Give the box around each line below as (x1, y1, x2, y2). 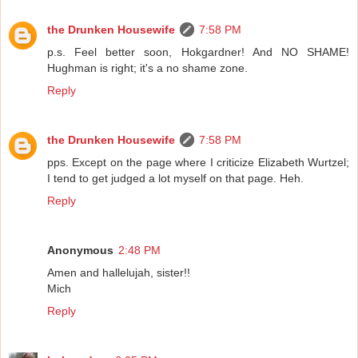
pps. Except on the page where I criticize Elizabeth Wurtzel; (47, 156, 349, 169)
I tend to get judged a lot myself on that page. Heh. (47, 172, 304, 185)
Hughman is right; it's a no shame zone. (47, 62, 248, 75)
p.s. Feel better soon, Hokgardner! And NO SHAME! (47, 46, 349, 59)
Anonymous (47, 244, 113, 257)
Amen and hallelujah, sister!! (47, 266, 190, 280)
